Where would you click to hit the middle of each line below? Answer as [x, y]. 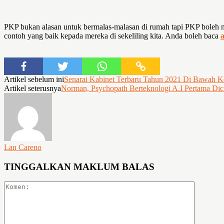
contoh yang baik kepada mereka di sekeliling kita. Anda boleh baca [112, 35]
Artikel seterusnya [32, 88]
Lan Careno [23, 147]
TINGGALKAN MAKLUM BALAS [79, 166]
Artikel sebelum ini [34, 79]
